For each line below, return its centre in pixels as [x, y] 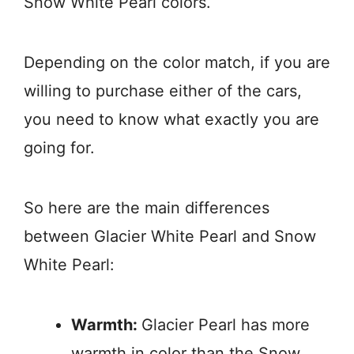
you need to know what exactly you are [171, 119]
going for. [59, 148]
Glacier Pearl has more [226, 325]
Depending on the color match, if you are [177, 62]
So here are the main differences [147, 208]
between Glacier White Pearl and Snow [170, 236]
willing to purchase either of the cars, [163, 91]
